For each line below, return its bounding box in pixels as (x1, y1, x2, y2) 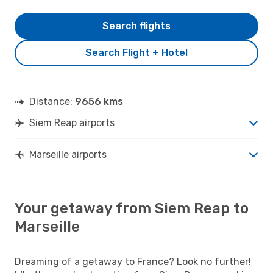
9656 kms (75, 95, 123, 107)
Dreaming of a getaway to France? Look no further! (15, 255, 251, 268)
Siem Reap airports (29, 116, 115, 129)
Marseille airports (29, 148, 107, 160)
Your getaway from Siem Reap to (15, 199, 249, 217)
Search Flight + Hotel (85, 46, 188, 58)
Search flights (102, 19, 171, 32)
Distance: (29, 95, 75, 107)
